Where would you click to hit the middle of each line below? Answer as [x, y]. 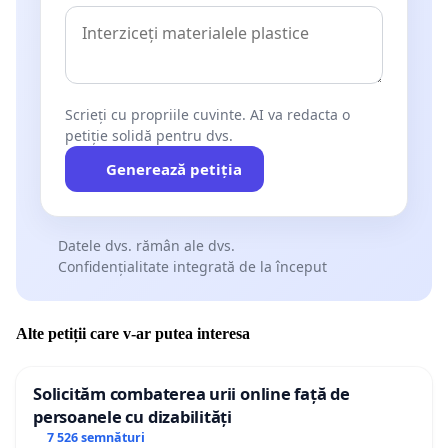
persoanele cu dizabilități [132, 417]
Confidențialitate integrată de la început [192, 266]
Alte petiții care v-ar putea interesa [133, 334]
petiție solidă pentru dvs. [149, 135]
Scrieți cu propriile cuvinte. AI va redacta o [207, 114]
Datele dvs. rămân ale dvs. [146, 245]
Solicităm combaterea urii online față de [191, 394]
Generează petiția [173, 168]
